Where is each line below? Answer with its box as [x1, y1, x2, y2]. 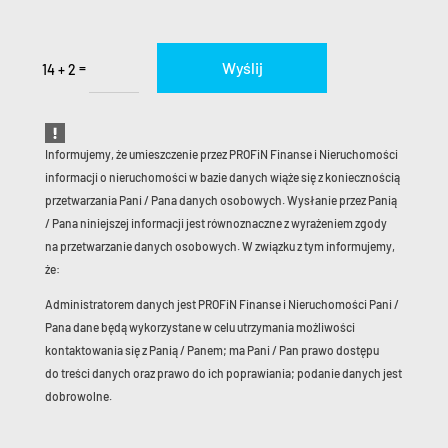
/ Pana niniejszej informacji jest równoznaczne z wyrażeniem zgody [44, 215, 387, 230]
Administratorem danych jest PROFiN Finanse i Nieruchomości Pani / [44, 296, 399, 311]
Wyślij [221, 58, 263, 78]
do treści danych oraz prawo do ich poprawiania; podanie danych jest [44, 365, 402, 380]
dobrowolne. [44, 388, 112, 403]
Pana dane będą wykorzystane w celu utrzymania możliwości [44, 319, 355, 334]
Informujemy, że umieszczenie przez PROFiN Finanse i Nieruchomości [44, 146, 398, 161]
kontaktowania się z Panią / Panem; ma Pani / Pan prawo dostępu [44, 342, 379, 357]
